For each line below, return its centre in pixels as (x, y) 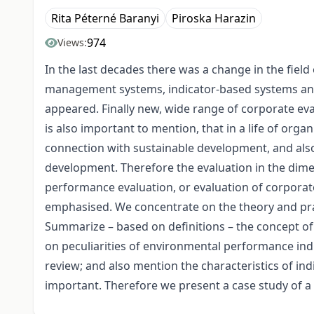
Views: (72, 43)
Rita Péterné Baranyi (105, 19)
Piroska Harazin (214, 19)
